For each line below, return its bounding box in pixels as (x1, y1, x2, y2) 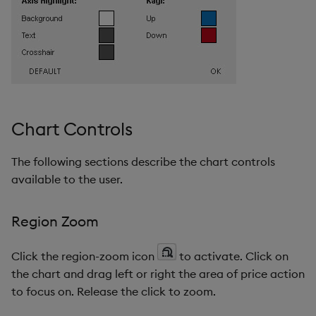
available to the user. (11, 171, 123, 186)
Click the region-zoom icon (11, 248, 157, 263)
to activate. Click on (176, 248, 288, 263)
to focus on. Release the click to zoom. (11, 284, 216, 298)
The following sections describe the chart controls (11, 154, 275, 169)
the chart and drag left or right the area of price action (11, 266, 305, 281)
